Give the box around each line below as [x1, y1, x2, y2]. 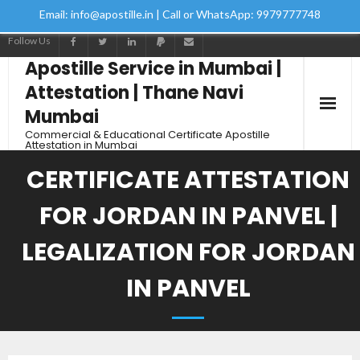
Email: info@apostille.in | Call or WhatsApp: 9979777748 [39, 7, 321, 21]
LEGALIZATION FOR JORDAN [21, 235, 355, 269]
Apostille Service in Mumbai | [25, 56, 281, 81]
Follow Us [8, 35, 51, 47]
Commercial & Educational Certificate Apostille [25, 127, 270, 142]
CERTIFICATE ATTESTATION [27, 163, 350, 197]
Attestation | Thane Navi [25, 80, 243, 105]
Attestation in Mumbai [25, 137, 137, 153]
